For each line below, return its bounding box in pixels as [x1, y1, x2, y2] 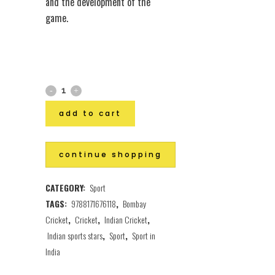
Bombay [123, 196, 146, 210]
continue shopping [59, 149, 162, 160]
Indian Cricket [104, 212, 147, 226]
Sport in [132, 228, 155, 242]
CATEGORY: [45, 180, 88, 194]
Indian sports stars [47, 228, 103, 242]
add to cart [59, 108, 122, 119]
